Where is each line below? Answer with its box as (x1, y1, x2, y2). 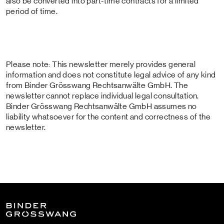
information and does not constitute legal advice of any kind (6, 70, 216, 79)
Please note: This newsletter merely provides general (6, 60, 196, 68)
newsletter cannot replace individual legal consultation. (6, 91, 199, 100)
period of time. (6, 7, 58, 15)
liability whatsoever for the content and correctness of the (6, 112, 210, 121)
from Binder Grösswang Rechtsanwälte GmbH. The (6, 81, 188, 89)
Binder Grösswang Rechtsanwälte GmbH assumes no (6, 102, 197, 110)
